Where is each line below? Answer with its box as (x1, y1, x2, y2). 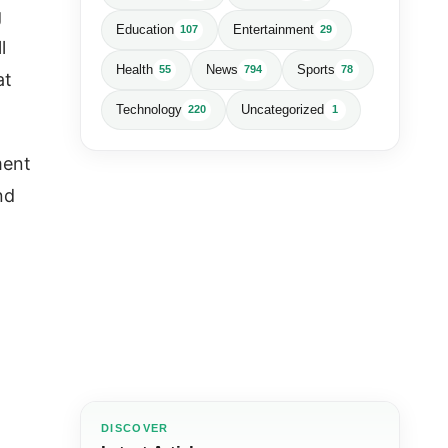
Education (116, 22, 174, 38)
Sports (297, 62, 336, 78)
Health (116, 62, 153, 78)
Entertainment (233, 22, 315, 38)
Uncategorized (241, 102, 325, 118)
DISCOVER (101, 421, 169, 434)
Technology (116, 102, 182, 118)
